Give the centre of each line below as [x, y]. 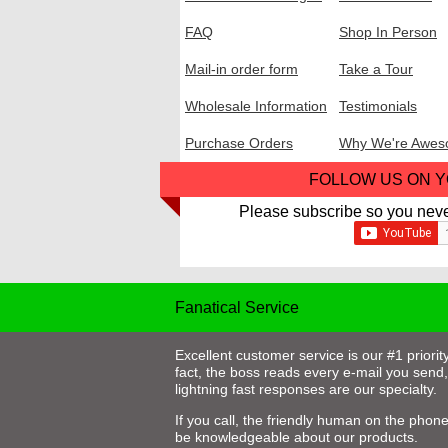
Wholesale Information [256, 105]
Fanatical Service [237, 307]
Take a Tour [376, 68]
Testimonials [378, 105]
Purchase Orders [239, 142]
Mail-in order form [241, 68]
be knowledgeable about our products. [296, 437]
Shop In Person [388, 31]
